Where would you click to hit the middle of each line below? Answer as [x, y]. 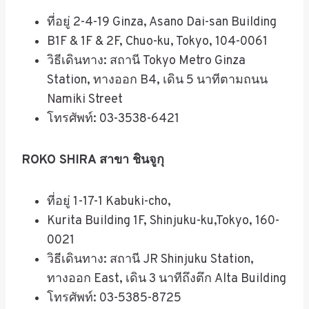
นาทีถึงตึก [185, 279]
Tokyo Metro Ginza [193, 61]
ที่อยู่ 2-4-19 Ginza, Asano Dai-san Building [162, 22]
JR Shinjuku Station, [197, 259]
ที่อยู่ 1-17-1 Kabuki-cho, [109, 201]
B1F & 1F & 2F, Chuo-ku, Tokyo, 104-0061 [157, 41]
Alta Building [249, 279]
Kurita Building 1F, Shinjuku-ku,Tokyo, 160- [163, 221]
